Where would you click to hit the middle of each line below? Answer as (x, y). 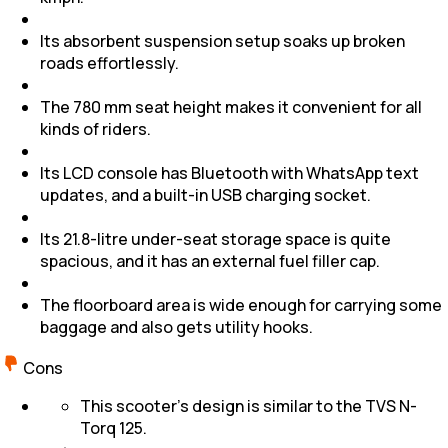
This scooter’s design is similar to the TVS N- (248, 405)
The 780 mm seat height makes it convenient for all (231, 106)
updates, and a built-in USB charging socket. (205, 194)
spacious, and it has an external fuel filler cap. (210, 260)
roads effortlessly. (109, 62)
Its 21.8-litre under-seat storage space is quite (215, 238)
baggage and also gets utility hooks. (176, 326)
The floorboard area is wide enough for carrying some (241, 304)
